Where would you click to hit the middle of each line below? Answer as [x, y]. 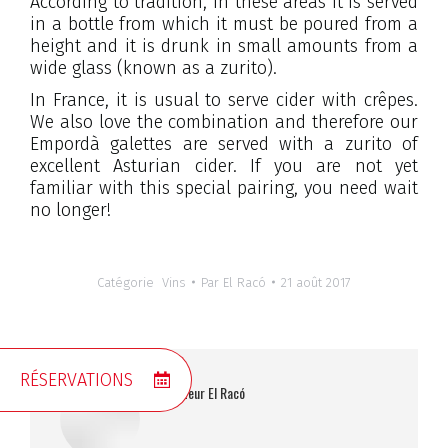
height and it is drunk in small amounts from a [224, 45]
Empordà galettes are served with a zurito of [224, 143]
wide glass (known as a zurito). [153, 67]
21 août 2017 [316, 282]
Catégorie [129, 282]
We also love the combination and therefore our [224, 121]
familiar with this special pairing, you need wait [224, 187]
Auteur [187, 392]
